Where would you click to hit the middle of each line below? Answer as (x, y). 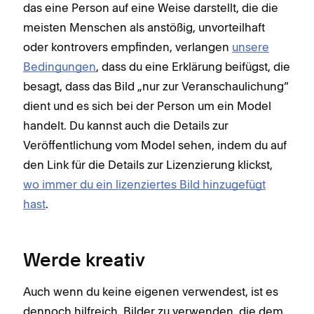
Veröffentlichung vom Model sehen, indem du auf (155, 145)
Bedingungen (60, 66)
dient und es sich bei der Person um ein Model (147, 105)
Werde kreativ (84, 261)
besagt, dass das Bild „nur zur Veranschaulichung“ (156, 86)
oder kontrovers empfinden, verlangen (128, 47)
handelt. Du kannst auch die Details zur (126, 125)
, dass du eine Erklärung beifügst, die (193, 66)
